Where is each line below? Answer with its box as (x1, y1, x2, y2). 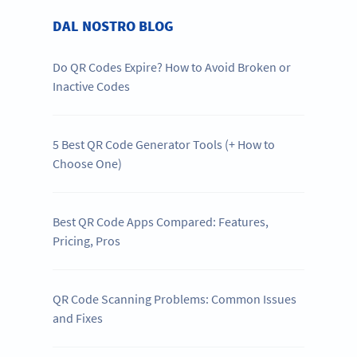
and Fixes (53, 309, 104, 326)
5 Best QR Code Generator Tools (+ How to (53, 135, 276, 152)
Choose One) (53, 155, 123, 171)
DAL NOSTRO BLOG (53, 16, 175, 35)
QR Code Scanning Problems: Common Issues (53, 290, 297, 307)
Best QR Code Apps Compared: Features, (53, 213, 269, 229)
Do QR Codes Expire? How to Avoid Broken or (53, 58, 292, 75)
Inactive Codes (53, 77, 131, 94)
